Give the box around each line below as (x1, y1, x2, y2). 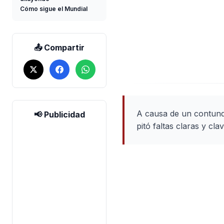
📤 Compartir (34, 42, 85, 52)
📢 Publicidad (33, 109, 85, 119)
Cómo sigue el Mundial (20, 5, 87, 12)
